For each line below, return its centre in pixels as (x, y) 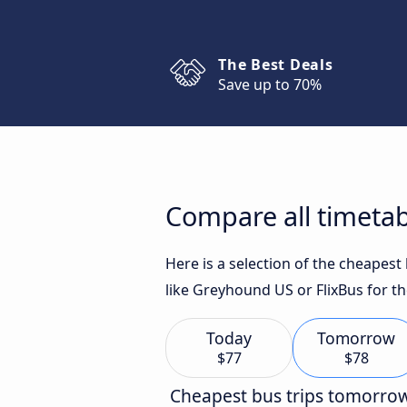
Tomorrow (356, 338)
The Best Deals (276, 65)
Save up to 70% (270, 84)
